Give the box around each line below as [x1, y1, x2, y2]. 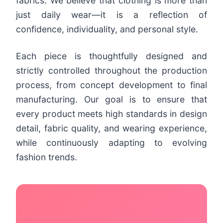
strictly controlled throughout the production [16, 65, 207, 76]
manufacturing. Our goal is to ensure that [16, 94, 207, 105]
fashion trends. [16, 151, 77, 162]
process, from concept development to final [16, 79, 207, 90]
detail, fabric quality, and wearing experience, [16, 122, 207, 133]
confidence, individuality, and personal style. [16, 23, 198, 34]
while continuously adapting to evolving [16, 137, 207, 148]
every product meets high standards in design [16, 108, 207, 119]
